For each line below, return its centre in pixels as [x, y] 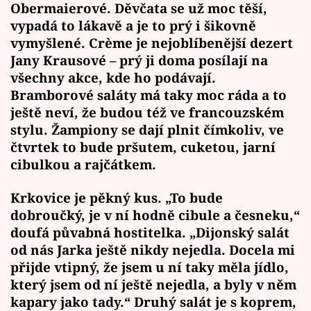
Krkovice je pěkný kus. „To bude [117, 197]
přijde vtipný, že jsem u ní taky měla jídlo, [150, 267]
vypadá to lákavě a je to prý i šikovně [133, 26]
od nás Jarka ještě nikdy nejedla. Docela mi [153, 249]
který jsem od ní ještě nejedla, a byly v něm [153, 284]
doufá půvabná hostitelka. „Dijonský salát [150, 232]
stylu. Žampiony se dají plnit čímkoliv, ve [147, 130]
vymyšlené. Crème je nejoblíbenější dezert [152, 43]
